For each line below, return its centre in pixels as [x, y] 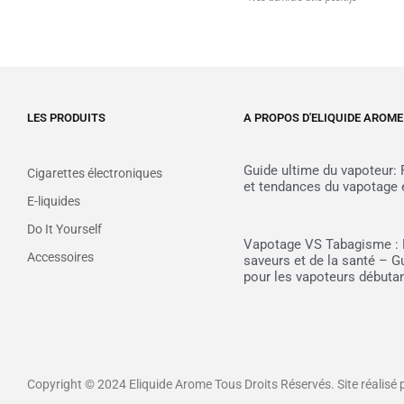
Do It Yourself [64, 230]
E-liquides [54, 202]
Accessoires [60, 257]
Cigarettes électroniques [95, 174]
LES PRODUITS [66, 118]
